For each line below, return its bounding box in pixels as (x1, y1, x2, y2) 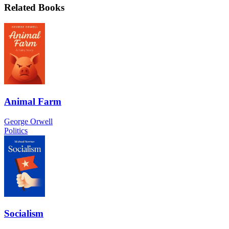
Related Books (4, 2, 64, 13)
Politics (4, 126, 28, 135)
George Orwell (4, 117, 53, 126)
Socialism (4, 208, 43, 219)
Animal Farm (4, 96, 61, 107)
